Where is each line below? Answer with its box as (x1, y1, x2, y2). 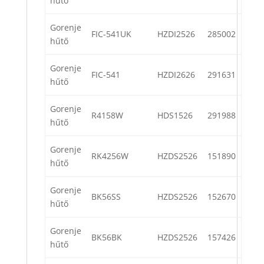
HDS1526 (157, 110, 193, 121)
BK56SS (91, 191, 121, 203)
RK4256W (91, 150, 128, 162)
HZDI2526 (157, 28, 195, 40)
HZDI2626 (157, 69, 195, 81)
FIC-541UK (91, 28, 131, 40)
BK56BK (91, 232, 122, 243)
